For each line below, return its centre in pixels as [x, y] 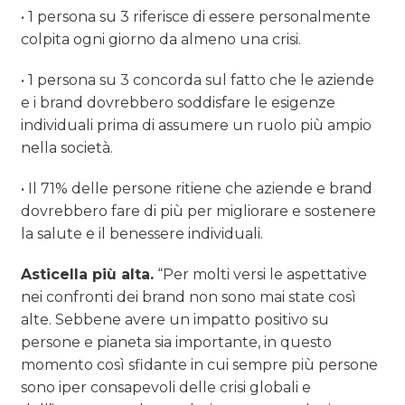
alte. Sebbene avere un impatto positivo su [175, 320]
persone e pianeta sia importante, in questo [177, 343]
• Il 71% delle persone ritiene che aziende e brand [197, 189]
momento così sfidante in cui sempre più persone [200, 365]
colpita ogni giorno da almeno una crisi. [161, 40]
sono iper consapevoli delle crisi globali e [166, 388]
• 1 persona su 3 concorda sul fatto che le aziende [198, 80]
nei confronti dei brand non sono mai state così [189, 297]
